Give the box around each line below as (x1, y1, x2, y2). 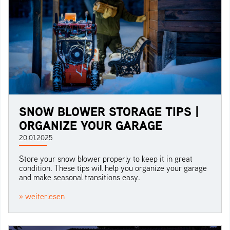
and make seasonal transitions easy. (19, 171, 140, 182)
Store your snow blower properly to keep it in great (19, 153, 193, 164)
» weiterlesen (19, 190, 65, 201)
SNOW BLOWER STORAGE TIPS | (19, 102, 199, 120)
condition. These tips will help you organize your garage (19, 162, 207, 173)
